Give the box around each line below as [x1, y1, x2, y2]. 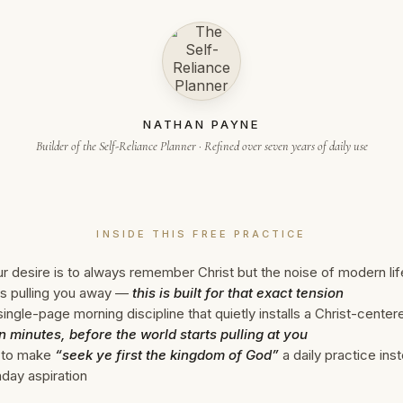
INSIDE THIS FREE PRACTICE [96, 228, 307, 240]
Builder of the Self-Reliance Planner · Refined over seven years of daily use [35, 139, 368, 154]
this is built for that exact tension [132, 284, 344, 301]
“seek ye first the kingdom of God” [55, 346, 279, 363]
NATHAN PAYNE [142, 117, 261, 131]
